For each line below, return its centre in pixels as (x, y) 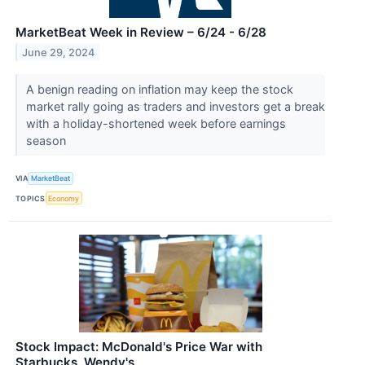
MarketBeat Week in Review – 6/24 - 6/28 (141, 32)
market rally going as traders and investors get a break (175, 106)
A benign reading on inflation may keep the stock (159, 89)
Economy (64, 198)
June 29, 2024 (59, 52)
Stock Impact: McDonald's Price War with (139, 347)
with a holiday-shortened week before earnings (156, 123)
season (47, 140)
